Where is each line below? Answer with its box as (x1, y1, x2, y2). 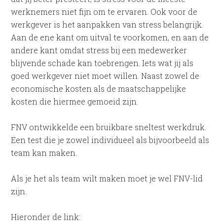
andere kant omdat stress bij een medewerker (11, 45, 187, 55)
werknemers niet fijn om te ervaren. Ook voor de (11, 6, 198, 17)
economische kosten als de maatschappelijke (11, 83, 186, 94)
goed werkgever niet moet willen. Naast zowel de (11, 71, 200, 81)
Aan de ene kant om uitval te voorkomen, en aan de (11, 32, 209, 42)
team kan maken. (11, 147, 77, 158)
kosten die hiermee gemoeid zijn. (11, 96, 139, 107)
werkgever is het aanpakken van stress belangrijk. (11, 19, 204, 30)
